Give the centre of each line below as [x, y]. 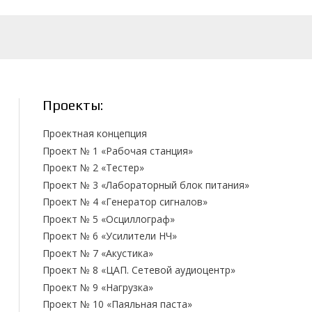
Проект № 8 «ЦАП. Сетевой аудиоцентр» [139, 270]
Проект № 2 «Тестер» [93, 168]
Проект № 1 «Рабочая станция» [118, 150]
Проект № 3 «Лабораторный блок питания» [146, 185]
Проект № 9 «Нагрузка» [98, 287]
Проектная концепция [95, 134]
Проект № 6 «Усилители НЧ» [110, 236]
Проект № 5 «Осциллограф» [109, 219]
